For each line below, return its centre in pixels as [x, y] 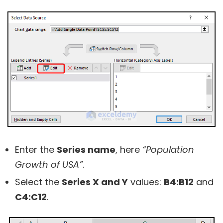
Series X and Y [95, 182]
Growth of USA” [49, 165]
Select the [38, 182]
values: [146, 182]
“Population [168, 150]
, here [129, 150]
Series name [86, 150]
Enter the [36, 150]
